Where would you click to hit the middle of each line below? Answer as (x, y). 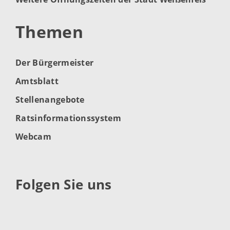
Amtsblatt (37, 81)
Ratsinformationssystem (69, 118)
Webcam (33, 136)
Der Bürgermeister (55, 62)
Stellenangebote (50, 99)
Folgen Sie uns (64, 184)
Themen (49, 31)
